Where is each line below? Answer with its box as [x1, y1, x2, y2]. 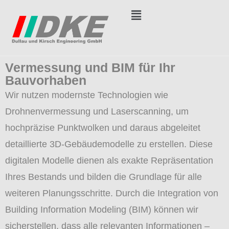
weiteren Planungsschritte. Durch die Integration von [5, 188, 218, 198]
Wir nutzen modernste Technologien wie [5, 89, 168, 100]
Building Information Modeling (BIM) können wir [5, 204, 198, 215]
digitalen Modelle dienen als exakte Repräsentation [5, 155, 213, 166]
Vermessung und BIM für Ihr [5, 60, 175, 75]
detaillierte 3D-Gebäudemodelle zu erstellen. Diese [5, 139, 213, 149]
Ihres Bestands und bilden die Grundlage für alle [5, 171, 202, 182]
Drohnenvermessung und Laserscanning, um [5, 106, 189, 117]
